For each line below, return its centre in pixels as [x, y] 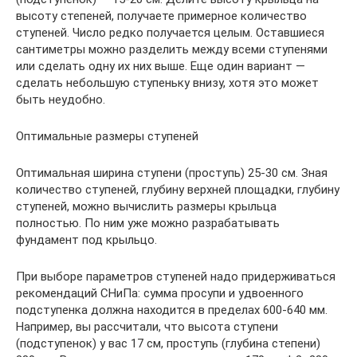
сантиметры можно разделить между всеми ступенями [172, 49]
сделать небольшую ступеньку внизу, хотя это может [167, 82]
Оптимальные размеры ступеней [107, 136]
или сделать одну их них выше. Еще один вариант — [161, 66]
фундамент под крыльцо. [86, 239]
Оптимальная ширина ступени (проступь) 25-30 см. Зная [172, 173]
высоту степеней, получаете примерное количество [161, 16]
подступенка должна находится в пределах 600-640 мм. [172, 310]
